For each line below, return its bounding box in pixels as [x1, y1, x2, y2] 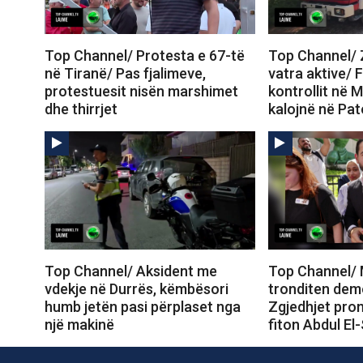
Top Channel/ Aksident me [45, 262, 217, 280]
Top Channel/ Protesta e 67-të [45, 46, 245, 64]
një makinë [45, 315, 114, 333]
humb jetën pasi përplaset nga [45, 297, 241, 315]
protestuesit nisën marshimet [45, 82, 238, 100]
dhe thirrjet [45, 100, 117, 117]
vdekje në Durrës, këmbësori [45, 280, 228, 297]
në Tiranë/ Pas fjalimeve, [45, 64, 206, 82]
